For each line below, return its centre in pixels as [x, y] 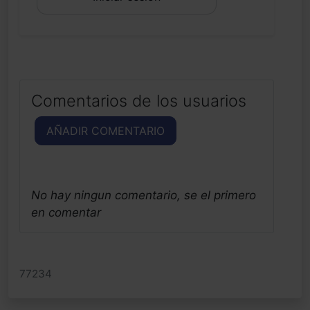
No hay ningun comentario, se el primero [144, 195]
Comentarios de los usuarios [139, 101]
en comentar [66, 213]
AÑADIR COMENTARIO [106, 131]
